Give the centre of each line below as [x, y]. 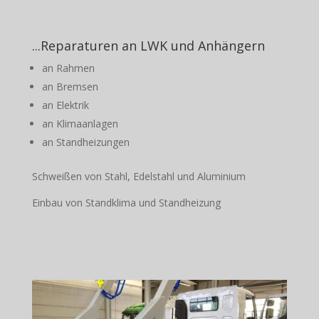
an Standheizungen [85, 142]
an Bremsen [70, 87]
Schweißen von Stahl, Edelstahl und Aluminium [138, 176]
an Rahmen [68, 68]
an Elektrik [65, 105]
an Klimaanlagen [80, 124]
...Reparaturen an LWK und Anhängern [148, 46]
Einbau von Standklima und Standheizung [126, 203]
